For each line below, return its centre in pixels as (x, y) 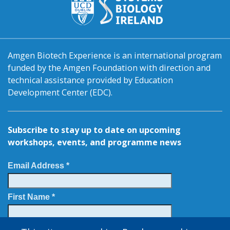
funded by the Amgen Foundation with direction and (109, 68)
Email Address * (39, 165)
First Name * (31, 197)
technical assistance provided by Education (90, 80)
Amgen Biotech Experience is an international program (115, 55)
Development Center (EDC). (60, 92)
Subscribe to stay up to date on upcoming (94, 130)
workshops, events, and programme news (94, 142)
